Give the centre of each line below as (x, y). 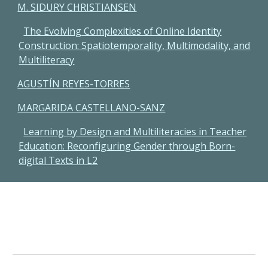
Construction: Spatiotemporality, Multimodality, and (135, 45)
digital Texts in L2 (58, 160)
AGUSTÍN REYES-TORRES (74, 84)
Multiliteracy (47, 60)
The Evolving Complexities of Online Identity (123, 31)
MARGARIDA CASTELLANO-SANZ (92, 108)
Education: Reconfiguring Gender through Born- (127, 146)
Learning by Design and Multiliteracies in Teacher (135, 132)
